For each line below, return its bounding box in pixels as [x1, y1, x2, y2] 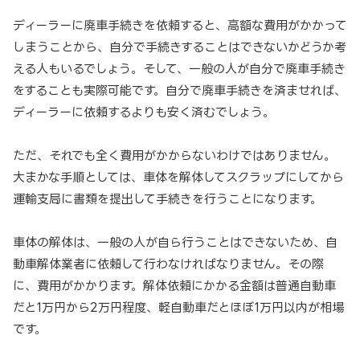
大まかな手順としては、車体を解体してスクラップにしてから [13, 170, 344, 185]
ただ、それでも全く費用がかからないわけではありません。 [13, 149, 336, 163]
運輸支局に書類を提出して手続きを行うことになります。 [13, 192, 322, 207]
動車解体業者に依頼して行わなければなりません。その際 [13, 257, 324, 272]
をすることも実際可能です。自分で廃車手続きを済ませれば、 [13, 84, 346, 98]
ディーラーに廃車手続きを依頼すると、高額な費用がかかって [13, 18, 347, 33]
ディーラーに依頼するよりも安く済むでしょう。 [13, 105, 275, 120]
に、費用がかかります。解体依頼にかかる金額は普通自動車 [13, 279, 336, 293]
